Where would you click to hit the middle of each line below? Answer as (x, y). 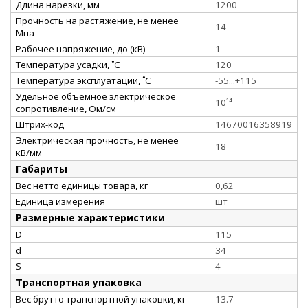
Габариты (42, 168)
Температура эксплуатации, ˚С (84, 80)
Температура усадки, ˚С (68, 64)
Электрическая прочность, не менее (97, 140)
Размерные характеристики (90, 217)
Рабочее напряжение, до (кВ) (81, 48)
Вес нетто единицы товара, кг (82, 185)
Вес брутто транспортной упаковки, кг (101, 299)
